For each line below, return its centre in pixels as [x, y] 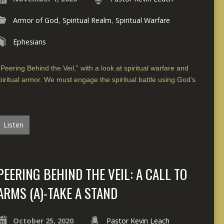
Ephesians [29, 41]
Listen [12, 124]
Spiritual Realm [87, 20]
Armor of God [35, 20]
